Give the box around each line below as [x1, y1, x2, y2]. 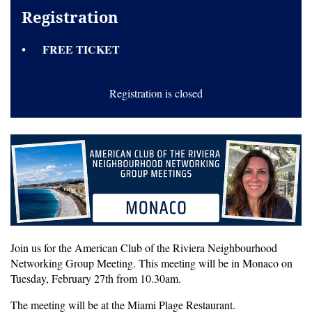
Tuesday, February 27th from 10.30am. [10, 270, 181, 286]
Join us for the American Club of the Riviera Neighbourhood [10, 240, 277, 255]
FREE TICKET [42, 41, 120, 57]
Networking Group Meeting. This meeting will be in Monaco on [10, 255, 292, 270]
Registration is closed [109, 86, 203, 100]
